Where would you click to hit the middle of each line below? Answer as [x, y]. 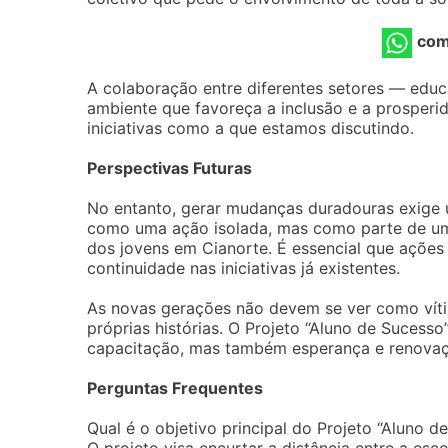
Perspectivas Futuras [169, 168]
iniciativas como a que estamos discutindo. [250, 128]
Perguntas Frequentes [175, 388]
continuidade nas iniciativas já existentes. [243, 268]
